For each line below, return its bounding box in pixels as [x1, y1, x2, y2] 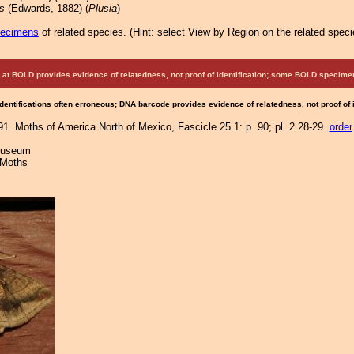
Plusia [88, 2, 117, 14]
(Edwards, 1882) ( [4, 2, 88, 14]
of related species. [38, 26, 130, 38]
